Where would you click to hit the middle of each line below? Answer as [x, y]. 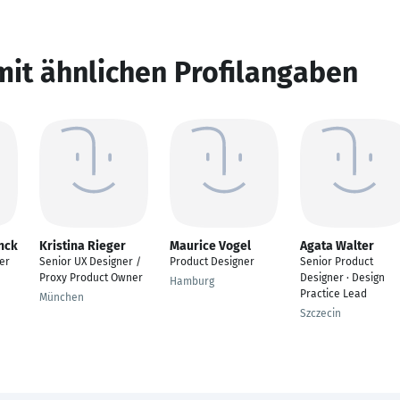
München [62, 297]
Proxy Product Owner [91, 278]
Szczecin [321, 313]
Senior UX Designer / [90, 262]
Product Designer [212, 262]
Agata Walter [337, 246]
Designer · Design [342, 278]
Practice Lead [333, 294]
